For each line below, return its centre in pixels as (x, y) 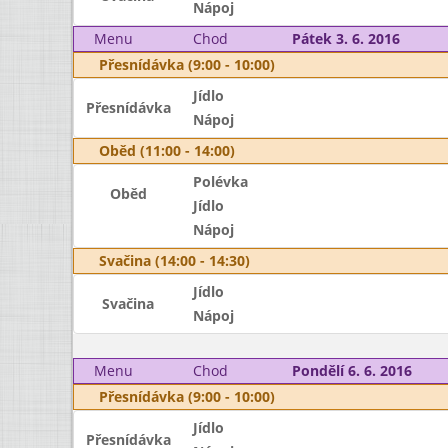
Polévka (220, 181)
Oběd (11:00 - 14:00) (167, 150)
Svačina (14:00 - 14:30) (174, 260)
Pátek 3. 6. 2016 (345, 38)
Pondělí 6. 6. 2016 (351, 370)
